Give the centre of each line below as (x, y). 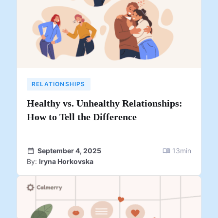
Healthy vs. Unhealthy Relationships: (105, 103)
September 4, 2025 (69, 150)
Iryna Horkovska (66, 161)
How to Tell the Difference (82, 117)
